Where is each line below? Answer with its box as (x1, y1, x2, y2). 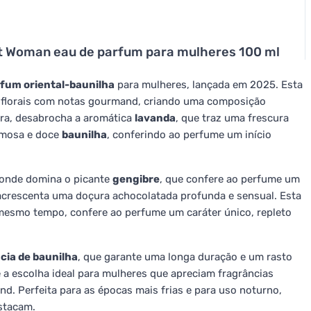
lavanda (135, 112, 176, 124)
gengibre (112, 173, 160, 185)
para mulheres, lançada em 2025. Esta (115, 78, 303, 91)
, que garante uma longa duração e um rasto (78, 251, 292, 263)
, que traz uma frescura (176, 112, 289, 124)
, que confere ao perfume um (160, 173, 300, 185)
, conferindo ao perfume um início (107, 128, 271, 141)
